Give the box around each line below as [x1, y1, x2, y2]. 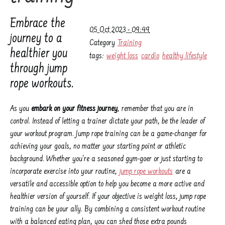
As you [10, 104, 31, 114]
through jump [10, 62, 67, 77]
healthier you [10, 47, 67, 62]
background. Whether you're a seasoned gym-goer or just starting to [10, 155, 202, 164]
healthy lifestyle [162, 52, 207, 61]
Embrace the [10, 17, 65, 32]
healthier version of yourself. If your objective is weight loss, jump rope [10, 192, 206, 202]
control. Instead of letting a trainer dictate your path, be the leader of [10, 117, 205, 127]
